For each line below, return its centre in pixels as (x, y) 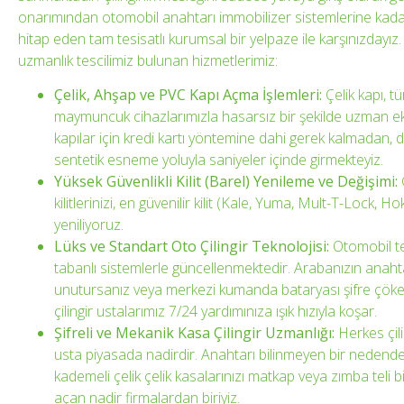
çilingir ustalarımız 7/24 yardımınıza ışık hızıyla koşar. (216, 312)
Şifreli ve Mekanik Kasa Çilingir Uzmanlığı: (194, 333)
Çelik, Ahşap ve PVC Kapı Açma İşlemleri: (188, 95)
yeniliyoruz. (89, 225)
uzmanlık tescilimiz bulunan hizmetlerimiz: (148, 60)
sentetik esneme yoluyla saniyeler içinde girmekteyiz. (219, 160)
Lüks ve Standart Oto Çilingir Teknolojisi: (192, 247)
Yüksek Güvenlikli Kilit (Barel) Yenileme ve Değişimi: (226, 182)
